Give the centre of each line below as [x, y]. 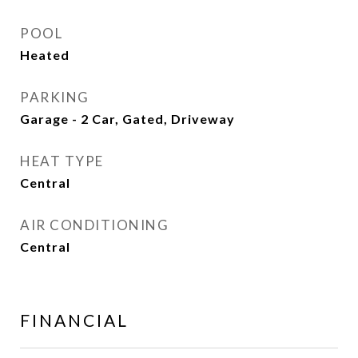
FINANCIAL [74, 320]
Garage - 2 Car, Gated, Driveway [127, 119]
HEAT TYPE [62, 161]
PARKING [55, 97]
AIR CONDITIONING [94, 225]
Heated [45, 55]
